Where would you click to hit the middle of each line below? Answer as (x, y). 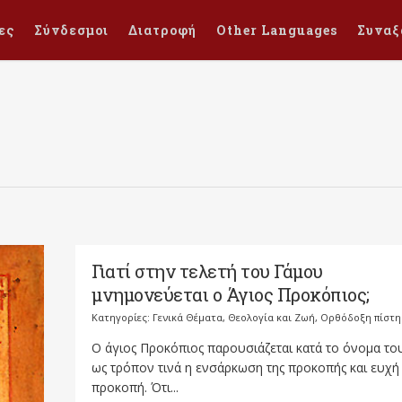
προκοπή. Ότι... (135, 387)
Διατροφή (162, 30)
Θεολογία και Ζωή (271, 317)
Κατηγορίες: (122, 317)
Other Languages (277, 30)
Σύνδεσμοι (71, 30)
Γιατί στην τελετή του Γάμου (207, 271)
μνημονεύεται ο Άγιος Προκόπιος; (231, 294)
